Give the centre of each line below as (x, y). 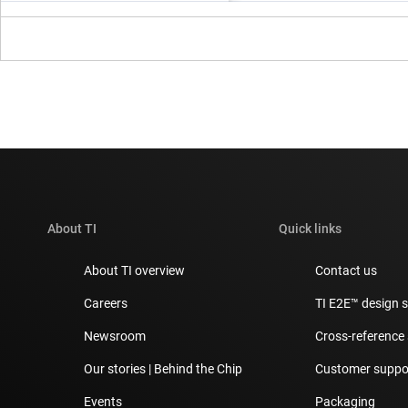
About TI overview (134, 270)
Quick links (310, 228)
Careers (106, 303)
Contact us (346, 270)
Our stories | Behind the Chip (163, 368)
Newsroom (115, 336)
